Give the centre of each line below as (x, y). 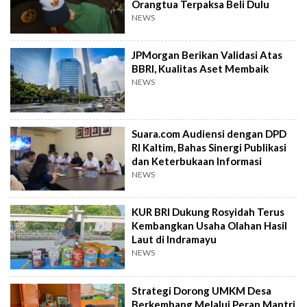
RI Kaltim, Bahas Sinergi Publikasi (209, 147)
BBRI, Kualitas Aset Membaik (200, 69)
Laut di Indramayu (174, 240)
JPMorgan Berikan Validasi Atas (207, 55)
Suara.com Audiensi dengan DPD (209, 133)
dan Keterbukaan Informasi (197, 161)
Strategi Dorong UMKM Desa (202, 290)
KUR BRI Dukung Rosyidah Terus (208, 212)
